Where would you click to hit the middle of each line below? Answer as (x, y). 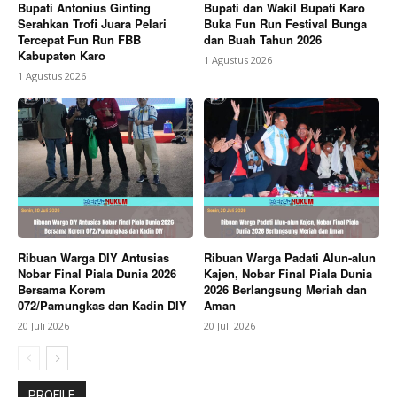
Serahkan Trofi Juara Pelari (92, 24)
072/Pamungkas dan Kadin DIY (102, 306)
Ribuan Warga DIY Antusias (93, 258)
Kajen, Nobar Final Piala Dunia (288, 274)
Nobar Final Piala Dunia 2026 (97, 274)
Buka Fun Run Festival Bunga (285, 24)
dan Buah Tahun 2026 (263, 40)
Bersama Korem (62, 290)
